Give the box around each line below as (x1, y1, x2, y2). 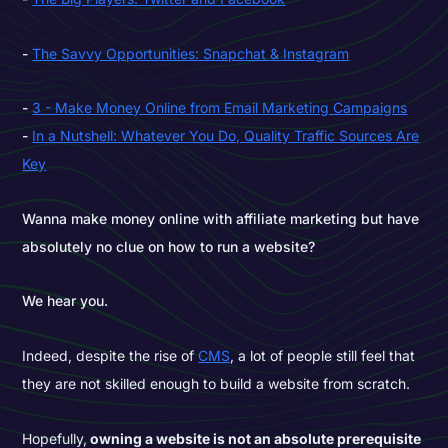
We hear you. (22, 292, 109, 310)
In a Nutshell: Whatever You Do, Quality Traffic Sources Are (32, 127, 420, 145)
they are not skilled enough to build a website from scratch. (22, 375, 411, 393)
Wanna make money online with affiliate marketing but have (22, 209, 420, 227)
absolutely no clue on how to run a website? (22, 237, 316, 255)
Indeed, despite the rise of (22, 347, 199, 365)
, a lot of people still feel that (230, 347, 416, 365)
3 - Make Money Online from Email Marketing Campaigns (32, 99, 408, 117)
